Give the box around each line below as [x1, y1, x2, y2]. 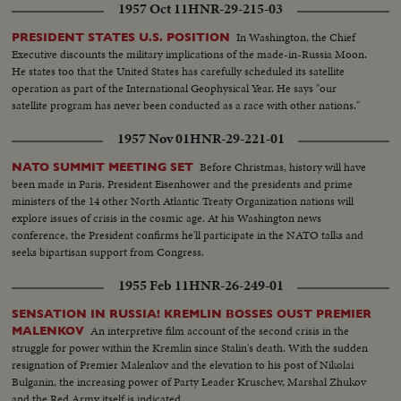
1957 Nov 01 [116, 128, 190, 149]
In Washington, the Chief [236, 28, 356, 46]
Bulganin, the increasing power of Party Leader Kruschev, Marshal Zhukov [12, 372, 367, 390]
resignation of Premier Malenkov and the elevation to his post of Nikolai [12, 355, 354, 373]
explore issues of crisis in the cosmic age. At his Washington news [12, 209, 322, 226]
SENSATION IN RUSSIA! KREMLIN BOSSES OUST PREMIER [12, 306, 372, 320]
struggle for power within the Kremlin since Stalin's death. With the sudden [12, 338, 369, 356]
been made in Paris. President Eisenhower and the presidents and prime [12, 175, 354, 192]
